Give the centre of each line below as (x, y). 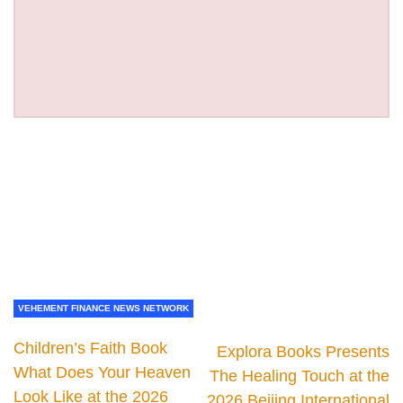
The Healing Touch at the (300, 376)
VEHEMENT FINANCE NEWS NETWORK (103, 308)
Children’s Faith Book (90, 348)
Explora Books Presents (303, 351)
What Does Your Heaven (102, 372)
